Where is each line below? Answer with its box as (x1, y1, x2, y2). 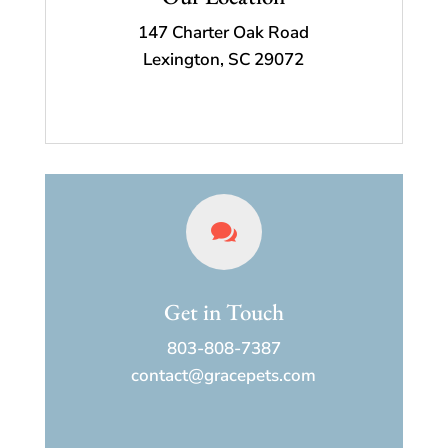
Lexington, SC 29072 (143, 48, 305, 72)
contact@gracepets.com (131, 364, 317, 388)
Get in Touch (163, 297, 284, 328)
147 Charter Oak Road (138, 21, 310, 45)
